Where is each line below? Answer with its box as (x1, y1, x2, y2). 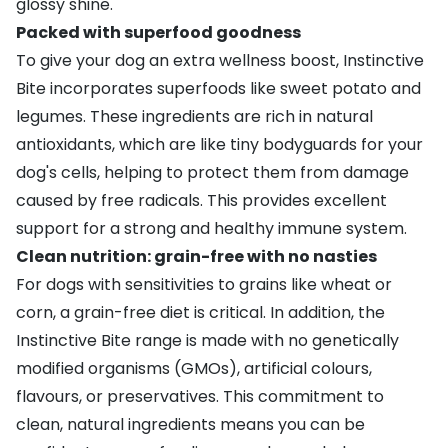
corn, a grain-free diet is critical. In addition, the (16, 300, 385, 324)
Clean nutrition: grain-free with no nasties (16, 244, 377, 268)
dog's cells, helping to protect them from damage (16, 160, 409, 184)
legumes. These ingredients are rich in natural (16, 104, 373, 128)
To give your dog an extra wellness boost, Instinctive (16, 48, 424, 72)
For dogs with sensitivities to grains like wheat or (16, 272, 392, 296)
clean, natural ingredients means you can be (16, 412, 365, 436)
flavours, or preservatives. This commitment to (16, 384, 384, 408)
